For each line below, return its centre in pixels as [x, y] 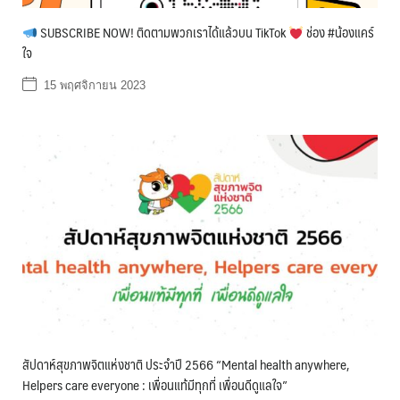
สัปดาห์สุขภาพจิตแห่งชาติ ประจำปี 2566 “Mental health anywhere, [186, 364]
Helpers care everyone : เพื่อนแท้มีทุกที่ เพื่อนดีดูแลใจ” [155, 384]
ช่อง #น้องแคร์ [339, 32]
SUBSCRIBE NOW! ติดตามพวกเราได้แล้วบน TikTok [163, 32]
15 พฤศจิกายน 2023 [95, 85]
